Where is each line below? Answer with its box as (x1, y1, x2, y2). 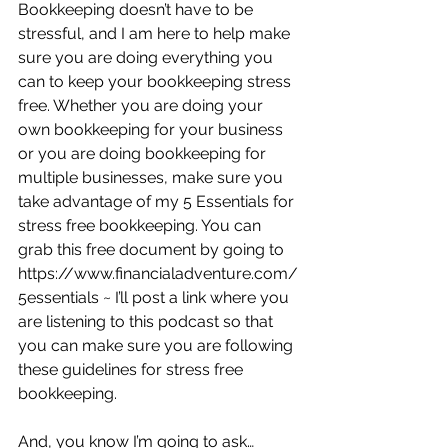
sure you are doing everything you (18, 48, 277, 67)
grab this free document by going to (18, 240, 288, 259)
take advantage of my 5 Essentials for (18, 192, 298, 211)
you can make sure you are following (18, 336, 297, 355)
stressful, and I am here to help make (18, 24, 294, 43)
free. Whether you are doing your (18, 96, 267, 115)
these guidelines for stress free (18, 360, 247, 379)
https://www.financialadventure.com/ (18, 264, 298, 283)
